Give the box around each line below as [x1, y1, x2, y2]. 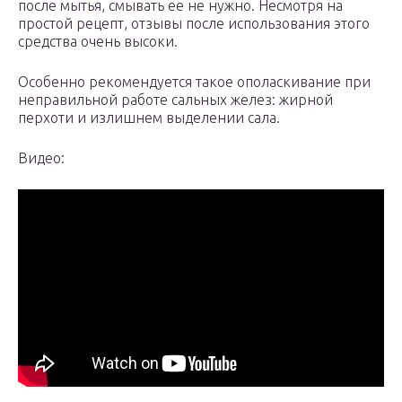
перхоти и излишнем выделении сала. [18, 109, 280, 127]
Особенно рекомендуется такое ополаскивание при [18, 74, 371, 91]
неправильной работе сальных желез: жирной [18, 92, 333, 109]
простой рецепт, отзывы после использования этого [18, 15, 370, 32]
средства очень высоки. [18, 33, 178, 50]
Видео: [18, 150, 65, 167]
